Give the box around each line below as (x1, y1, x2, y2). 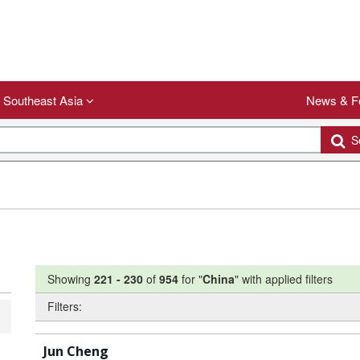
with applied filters (242, 271, 333, 288)
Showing (47, 271, 94, 288)
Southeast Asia (3, 92, 86, 109)
